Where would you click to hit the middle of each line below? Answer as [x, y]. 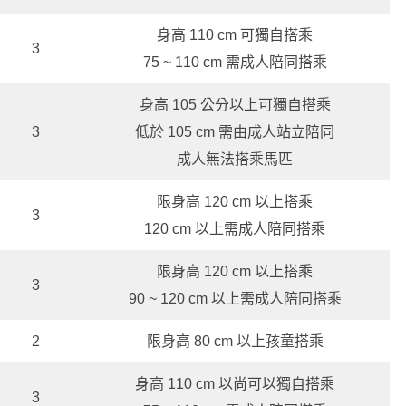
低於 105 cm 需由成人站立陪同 [235, 131]
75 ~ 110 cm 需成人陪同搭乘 [235, 62]
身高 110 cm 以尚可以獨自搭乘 [235, 383]
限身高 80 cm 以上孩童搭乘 [235, 341]
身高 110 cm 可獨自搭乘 [235, 34]
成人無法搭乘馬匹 [235, 159]
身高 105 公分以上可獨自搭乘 [235, 104]
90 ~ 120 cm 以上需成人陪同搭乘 [235, 298]
